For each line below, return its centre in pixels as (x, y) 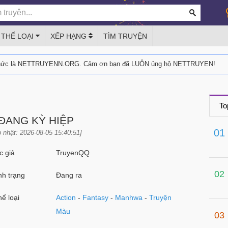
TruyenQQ (73, 153)
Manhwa (129, 197)
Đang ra (69, 175)
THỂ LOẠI (18, 36)
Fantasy (96, 197)
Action (66, 197)
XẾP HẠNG (69, 36)
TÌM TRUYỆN (125, 36)
